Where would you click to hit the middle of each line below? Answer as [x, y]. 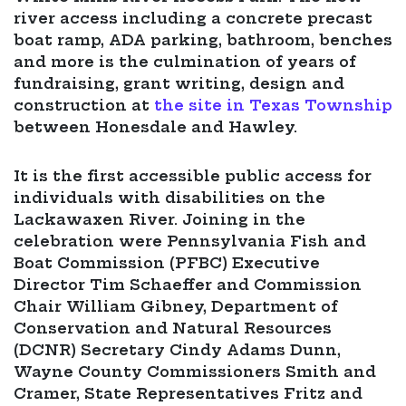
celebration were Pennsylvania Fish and [190, 242]
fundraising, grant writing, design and [179, 84]
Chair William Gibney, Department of [176, 307]
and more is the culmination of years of [185, 62]
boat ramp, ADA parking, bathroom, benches [203, 40]
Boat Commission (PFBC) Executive [167, 263]
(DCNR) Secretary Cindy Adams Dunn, [177, 350]
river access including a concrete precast [193, 19]
